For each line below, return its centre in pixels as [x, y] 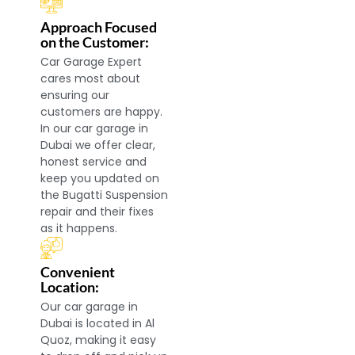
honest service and [94, 162]
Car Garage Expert [92, 62]
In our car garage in [95, 129]
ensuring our [75, 95]
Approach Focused [99, 27]
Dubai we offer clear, [98, 145]
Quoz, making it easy [99, 340]
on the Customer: [95, 42]
